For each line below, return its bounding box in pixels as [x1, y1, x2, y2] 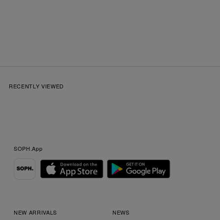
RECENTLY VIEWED [9, 82, 64, 90]
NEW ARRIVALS [14, 208, 57, 216]
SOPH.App [14, 144, 43, 152]
